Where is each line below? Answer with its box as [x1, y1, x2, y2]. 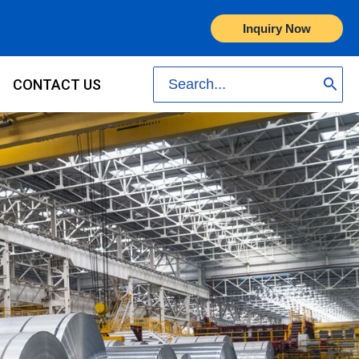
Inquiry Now [243, 21, 311, 35]
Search [153, 67, 200, 83]
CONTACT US [13, 76, 102, 93]
